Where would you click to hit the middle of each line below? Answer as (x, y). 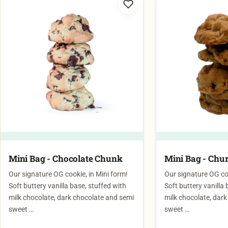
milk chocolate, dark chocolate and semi (71, 178)
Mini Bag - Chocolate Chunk (66, 138)
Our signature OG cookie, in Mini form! (68, 155)
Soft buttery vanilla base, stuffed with (67, 166)
